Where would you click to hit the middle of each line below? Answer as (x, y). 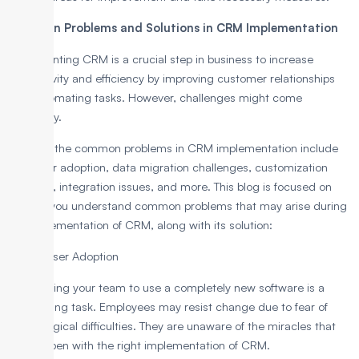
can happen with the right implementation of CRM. (141, 345)
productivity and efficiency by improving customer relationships (171, 79)
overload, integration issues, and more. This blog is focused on (170, 187)
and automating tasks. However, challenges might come (155, 98)
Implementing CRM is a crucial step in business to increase (161, 59)
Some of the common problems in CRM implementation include (173, 148)
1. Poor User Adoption (63, 256)
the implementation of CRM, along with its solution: (140, 225)
